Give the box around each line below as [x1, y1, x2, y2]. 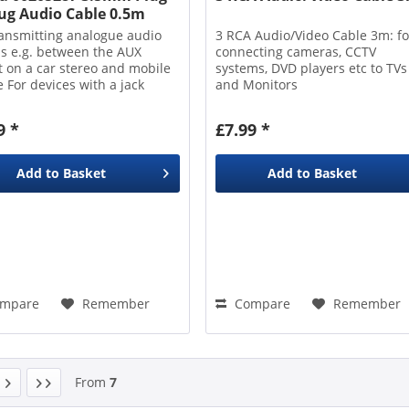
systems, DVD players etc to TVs [215, 58, 407, 77]
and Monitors [215, 75, 298, 93]
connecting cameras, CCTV [215, 42, 376, 60]
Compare [230, 294, 290, 312]
